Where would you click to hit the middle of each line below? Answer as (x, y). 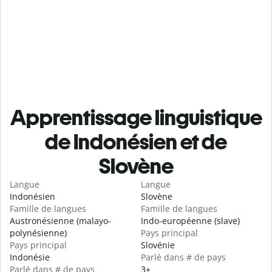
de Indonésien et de (136, 142)
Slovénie (158, 245)
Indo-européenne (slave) (190, 221)
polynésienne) (38, 233)
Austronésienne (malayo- (60, 221)
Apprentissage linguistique (136, 118)
